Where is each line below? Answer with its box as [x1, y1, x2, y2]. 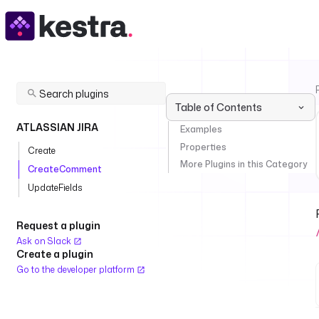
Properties [180, 140, 226, 153]
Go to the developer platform [16, 263, 137, 276]
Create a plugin [16, 247, 93, 261]
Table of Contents [175, 100, 262, 114]
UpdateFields [28, 182, 83, 194]
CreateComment [28, 163, 102, 175]
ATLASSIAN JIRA [16, 120, 98, 134]
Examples [180, 123, 222, 136]
